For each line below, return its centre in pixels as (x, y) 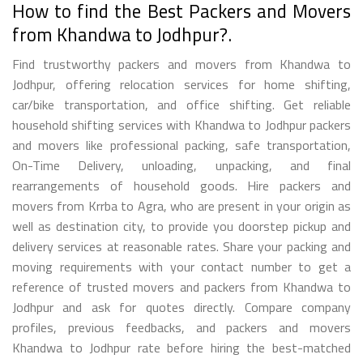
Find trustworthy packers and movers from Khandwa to (181, 64)
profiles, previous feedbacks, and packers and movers (181, 327)
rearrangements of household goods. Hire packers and (181, 185)
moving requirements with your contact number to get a (181, 266)
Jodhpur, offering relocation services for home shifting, (181, 84)
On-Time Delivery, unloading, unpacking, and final (181, 165)
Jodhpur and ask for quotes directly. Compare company (181, 307)
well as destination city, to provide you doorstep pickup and (181, 226)
